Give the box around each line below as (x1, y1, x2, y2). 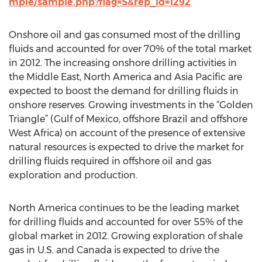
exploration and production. (9, 170, 137, 181)
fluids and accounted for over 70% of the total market (9, 43, 251, 54)
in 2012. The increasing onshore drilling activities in (9, 57, 237, 68)
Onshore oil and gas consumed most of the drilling (9, 29, 240, 40)
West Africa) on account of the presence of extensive (9, 127, 245, 139)
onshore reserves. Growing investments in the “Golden (9, 99, 253, 111)
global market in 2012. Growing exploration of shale (9, 230, 243, 242)
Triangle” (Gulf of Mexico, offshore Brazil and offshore (9, 113, 247, 125)
